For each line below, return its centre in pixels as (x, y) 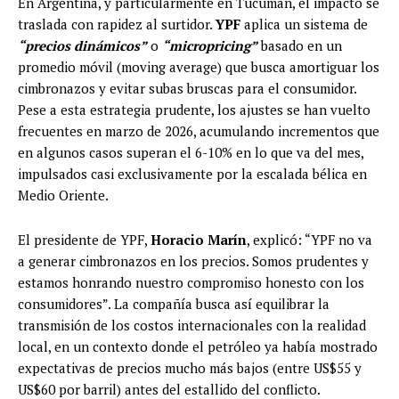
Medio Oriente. (63, 195)
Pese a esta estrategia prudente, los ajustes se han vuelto (194, 110)
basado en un (301, 46)
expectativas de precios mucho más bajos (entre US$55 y (190, 368)
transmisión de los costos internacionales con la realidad (192, 326)
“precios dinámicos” (82, 46)
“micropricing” (210, 46)
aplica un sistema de (304, 24)
